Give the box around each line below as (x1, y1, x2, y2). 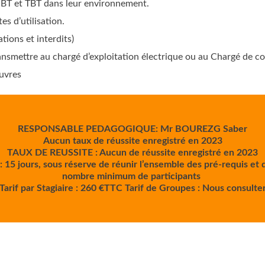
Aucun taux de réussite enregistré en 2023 (43, 136, 222, 146)
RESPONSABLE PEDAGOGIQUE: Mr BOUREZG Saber (18, 124, 247, 134)
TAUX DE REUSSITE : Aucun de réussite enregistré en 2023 (7, 148, 258, 157)
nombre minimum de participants (62, 172, 203, 181)
